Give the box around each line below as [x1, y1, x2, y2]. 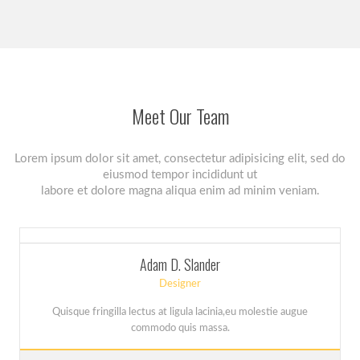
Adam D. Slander [140, 254, 220, 275]
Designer [159, 279, 201, 289]
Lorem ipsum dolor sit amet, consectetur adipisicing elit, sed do [14, 153, 346, 165]
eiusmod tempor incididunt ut [103, 169, 257, 181]
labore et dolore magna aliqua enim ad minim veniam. [40, 185, 320, 197]
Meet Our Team [131, 101, 229, 130]
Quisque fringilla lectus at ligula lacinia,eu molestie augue [52, 307, 308, 317]
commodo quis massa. [130, 323, 230, 333]
